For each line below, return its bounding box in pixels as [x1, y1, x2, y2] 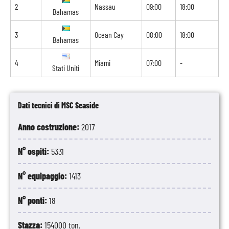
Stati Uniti [52, 63, 79, 73]
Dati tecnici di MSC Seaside [18, 100, 99, 110]
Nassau [95, 2, 116, 11]
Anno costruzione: [18, 121, 81, 132]
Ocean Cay [95, 30, 124, 39]
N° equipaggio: [18, 170, 69, 181]
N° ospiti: [18, 146, 51, 157]
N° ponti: [18, 195, 49, 206]
